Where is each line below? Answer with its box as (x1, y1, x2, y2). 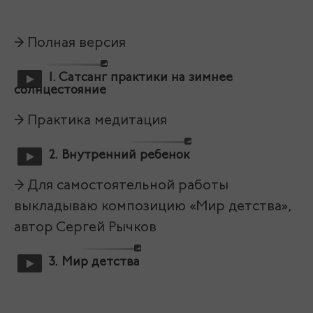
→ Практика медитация (14, 114, 170, 128)
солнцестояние (14, 84, 106, 97)
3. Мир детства (49, 256, 140, 269)
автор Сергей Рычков (14, 221, 160, 235)
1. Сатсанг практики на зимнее (49, 71, 233, 85)
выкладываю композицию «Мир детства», (14, 200, 292, 214)
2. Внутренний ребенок (49, 149, 190, 162)
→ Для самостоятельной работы (14, 179, 228, 193)
